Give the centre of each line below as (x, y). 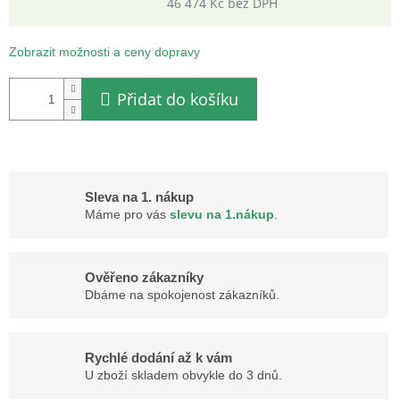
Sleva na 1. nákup (139, 196)
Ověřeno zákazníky (144, 277)
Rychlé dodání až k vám (158, 357)
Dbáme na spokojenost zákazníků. (182, 294)
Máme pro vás (127, 214)
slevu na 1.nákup (222, 214)
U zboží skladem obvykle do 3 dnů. (183, 375)
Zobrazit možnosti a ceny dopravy (104, 52)
